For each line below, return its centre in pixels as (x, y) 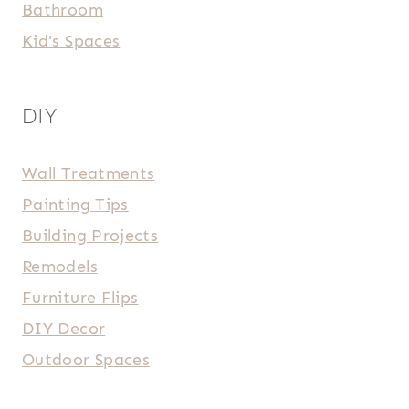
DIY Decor (64, 328)
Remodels (60, 266)
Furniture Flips (80, 297)
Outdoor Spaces (86, 359)
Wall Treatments (89, 173)
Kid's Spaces (71, 41)
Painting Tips (75, 204)
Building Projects (90, 235)
